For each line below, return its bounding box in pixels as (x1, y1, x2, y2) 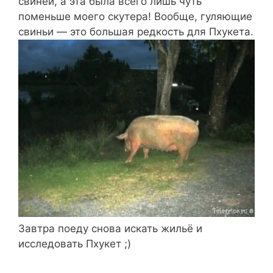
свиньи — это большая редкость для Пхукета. (18, 26, 253, 38)
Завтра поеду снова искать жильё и (18, 222, 202, 235)
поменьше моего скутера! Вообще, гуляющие (18, 10, 252, 23)
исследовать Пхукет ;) (18, 238, 131, 250)
